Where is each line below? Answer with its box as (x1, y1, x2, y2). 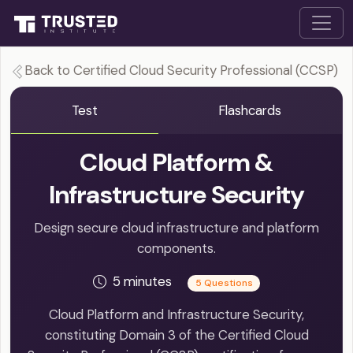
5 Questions (195, 277, 253, 290)
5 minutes (112, 273, 175, 291)
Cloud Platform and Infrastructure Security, (49, 306, 304, 324)
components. (137, 240, 216, 258)
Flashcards (218, 102, 282, 120)
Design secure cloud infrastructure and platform (34, 219, 319, 237)
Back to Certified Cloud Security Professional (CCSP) (24, 61, 338, 80)
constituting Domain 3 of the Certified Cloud (44, 326, 309, 344)
